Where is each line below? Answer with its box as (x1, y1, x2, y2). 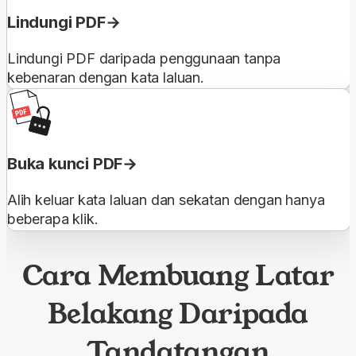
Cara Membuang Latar (21, 256, 335, 295)
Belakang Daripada (47, 294, 309, 333)
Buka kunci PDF (7, 153, 123, 173)
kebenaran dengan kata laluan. (7, 68, 204, 86)
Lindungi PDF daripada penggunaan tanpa (7, 49, 281, 67)
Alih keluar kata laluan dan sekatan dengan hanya (7, 191, 325, 208)
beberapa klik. (7, 210, 99, 227)
